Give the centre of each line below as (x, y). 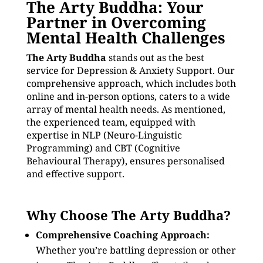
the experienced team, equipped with (111, 122)
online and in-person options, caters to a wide (128, 96)
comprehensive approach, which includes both (131, 83)
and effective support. (75, 174)
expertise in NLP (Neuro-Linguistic (104, 135)
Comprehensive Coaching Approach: (122, 235)
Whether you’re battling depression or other (136, 250)
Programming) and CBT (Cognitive (103, 148)
